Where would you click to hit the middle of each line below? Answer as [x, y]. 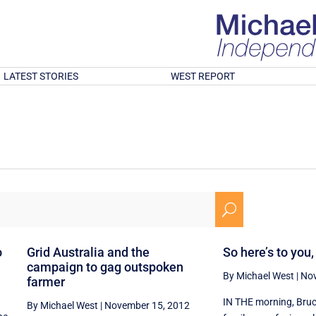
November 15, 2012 [147, 305]
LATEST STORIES [41, 76]
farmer [45, 281]
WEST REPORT [203, 76]
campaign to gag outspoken [105, 267]
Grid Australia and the [88, 252]
